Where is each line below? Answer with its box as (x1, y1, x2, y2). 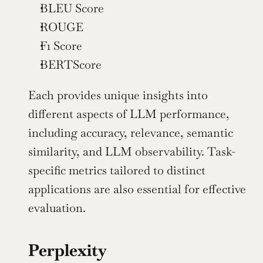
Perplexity (28, 239, 107, 261)
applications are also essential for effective (28, 181, 246, 197)
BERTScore (40, 56, 102, 72)
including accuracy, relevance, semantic (28, 124, 233, 140)
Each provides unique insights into (28, 87, 208, 103)
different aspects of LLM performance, (28, 106, 230, 122)
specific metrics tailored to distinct (28, 162, 205, 178)
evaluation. (28, 200, 86, 215)
